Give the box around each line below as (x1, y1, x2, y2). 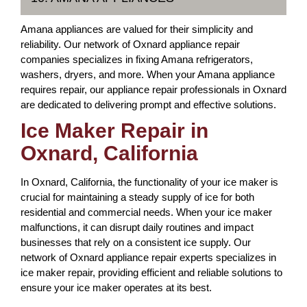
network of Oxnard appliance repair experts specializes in (21, 251, 276, 263)
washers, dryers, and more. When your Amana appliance (21, 68, 275, 80)
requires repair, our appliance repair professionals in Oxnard (21, 83, 286, 95)
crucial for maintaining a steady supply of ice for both (21, 191, 254, 203)
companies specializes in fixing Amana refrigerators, (21, 53, 253, 65)
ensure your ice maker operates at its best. (21, 281, 212, 293)
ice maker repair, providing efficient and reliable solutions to (21, 266, 282, 278)
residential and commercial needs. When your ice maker (21, 206, 272, 218)
